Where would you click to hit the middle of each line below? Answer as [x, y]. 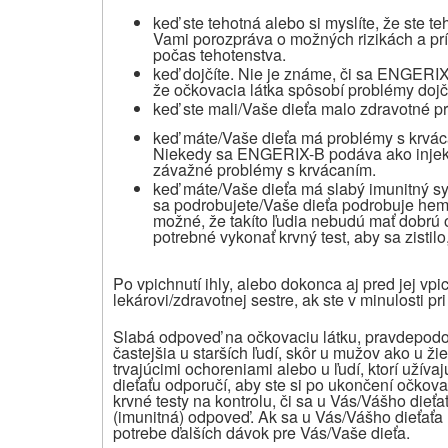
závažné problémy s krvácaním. [264, 169]
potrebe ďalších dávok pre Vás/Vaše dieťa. [261, 432]
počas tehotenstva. [219, 54]
